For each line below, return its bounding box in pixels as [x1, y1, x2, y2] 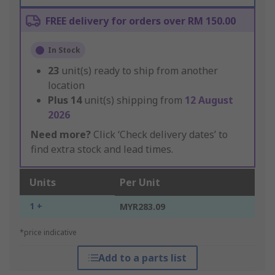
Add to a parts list [98, 251, 187, 265]
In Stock [48, 45, 80, 56]
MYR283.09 [120, 201, 165, 213]
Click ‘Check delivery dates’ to [91, 128, 228, 142]
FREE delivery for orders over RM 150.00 [45, 14, 236, 28]
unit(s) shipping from [84, 93, 185, 107]
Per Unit [120, 176, 160, 190]
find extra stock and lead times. [31, 142, 173, 157]
